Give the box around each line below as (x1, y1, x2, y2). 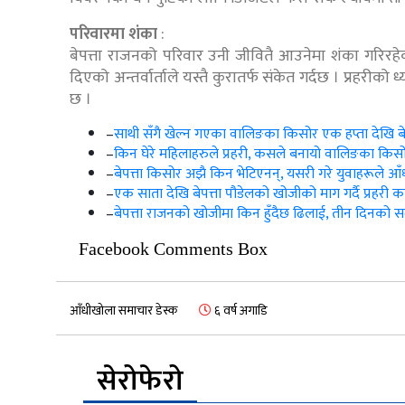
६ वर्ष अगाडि (212, 300, 268, 322)
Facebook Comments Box (79, 239, 268, 259)
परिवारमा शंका (70, 21, 157, 49)
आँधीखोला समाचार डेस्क (70, 300, 177, 322)
